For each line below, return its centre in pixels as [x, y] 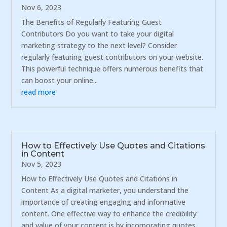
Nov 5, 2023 [42, 164]
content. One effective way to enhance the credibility [109, 213]
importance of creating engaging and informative [104, 202]
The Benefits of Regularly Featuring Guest [92, 22]
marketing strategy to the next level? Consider [99, 46]
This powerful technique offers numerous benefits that [112, 69]
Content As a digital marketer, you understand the [105, 190]
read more [39, 92]
